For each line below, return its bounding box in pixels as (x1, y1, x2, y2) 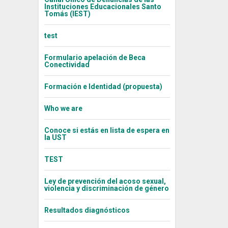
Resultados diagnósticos (44, 206, 130, 215)
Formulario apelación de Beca (44, 53, 146, 62)
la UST (44, 133, 67, 142)
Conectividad (44, 61, 90, 69)
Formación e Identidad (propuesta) (44, 82, 162, 91)
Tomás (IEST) (44, 10, 91, 18)
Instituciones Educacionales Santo (44, 3, 161, 11)
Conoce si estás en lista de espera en (44, 126, 169, 135)
